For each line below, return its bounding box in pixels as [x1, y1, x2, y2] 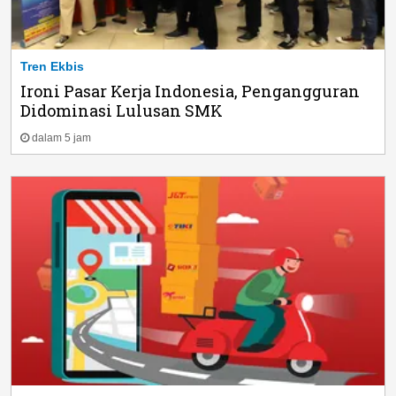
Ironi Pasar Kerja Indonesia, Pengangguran [20, 80, 360, 102]
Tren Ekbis [20, 58, 84, 73]
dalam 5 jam [32, 131, 91, 144]
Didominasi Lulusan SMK [20, 99, 223, 121]
